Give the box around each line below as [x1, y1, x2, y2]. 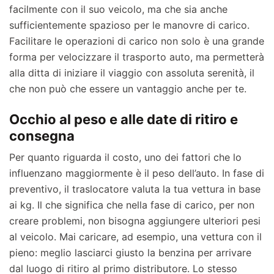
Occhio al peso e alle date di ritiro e [9, 111, 238, 128]
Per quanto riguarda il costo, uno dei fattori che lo [9, 151, 242, 164]
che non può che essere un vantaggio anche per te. [9, 83, 246, 95]
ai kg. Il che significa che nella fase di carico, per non [9, 199, 254, 212]
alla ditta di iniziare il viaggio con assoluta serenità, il [9, 67, 254, 80]
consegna [9, 128, 75, 144]
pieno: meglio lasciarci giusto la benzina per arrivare [9, 246, 251, 259]
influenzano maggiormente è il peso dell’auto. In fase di [9, 167, 264, 180]
